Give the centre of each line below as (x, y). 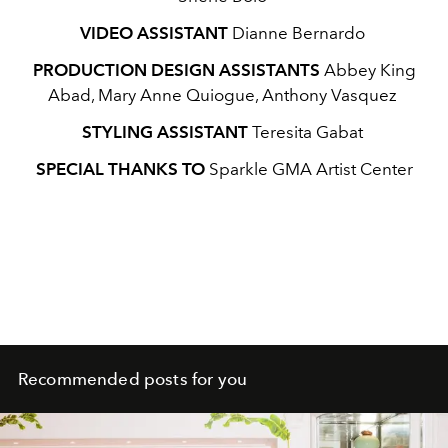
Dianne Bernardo (298, 33)
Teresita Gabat (307, 132)
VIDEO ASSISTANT (153, 33)
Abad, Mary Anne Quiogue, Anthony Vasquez (224, 95)
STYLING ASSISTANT (164, 132)
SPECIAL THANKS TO (120, 169)
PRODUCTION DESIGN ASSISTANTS (176, 70)
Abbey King (367, 70)
